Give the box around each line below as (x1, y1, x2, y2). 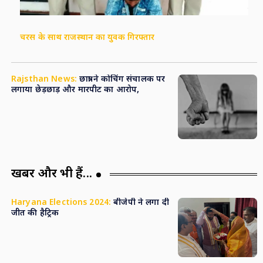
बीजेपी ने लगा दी (111, 197, 169, 209)
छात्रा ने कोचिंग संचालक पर (76, 74, 166, 86)
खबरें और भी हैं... (11, 166, 92, 183)
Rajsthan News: (11, 74, 77, 86)
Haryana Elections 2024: (11, 197, 112, 209)
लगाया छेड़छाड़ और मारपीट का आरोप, (11, 85, 140, 96)
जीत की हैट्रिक (11, 208, 59, 220)
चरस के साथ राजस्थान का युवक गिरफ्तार (19, 32, 155, 44)
